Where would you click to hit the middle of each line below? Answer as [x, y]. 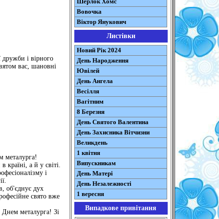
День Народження [102, 60]
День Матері [95, 173]
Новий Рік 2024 [99, 50]
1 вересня [90, 194]
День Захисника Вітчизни [113, 132]
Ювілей [88, 71]
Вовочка [89, 11]
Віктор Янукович [101, 22]
